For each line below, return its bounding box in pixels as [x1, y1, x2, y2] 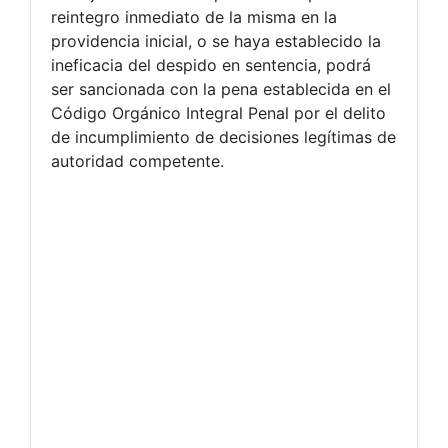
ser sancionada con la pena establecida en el [51, 78, 391, 99]
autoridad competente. [51, 150, 224, 171]
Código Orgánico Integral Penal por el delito [51, 102, 386, 123]
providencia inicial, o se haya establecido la [51, 30, 381, 51]
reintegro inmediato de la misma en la [51, 6, 337, 27]
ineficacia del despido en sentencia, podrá [51, 54, 371, 75]
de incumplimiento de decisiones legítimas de [51, 126, 396, 147]
